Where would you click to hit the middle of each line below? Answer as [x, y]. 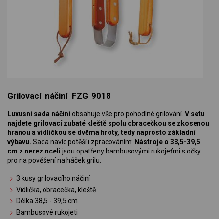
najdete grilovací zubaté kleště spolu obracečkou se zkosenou [108, 123]
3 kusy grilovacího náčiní [53, 178]
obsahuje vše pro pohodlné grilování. [128, 114]
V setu [195, 114]
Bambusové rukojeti [47, 212]
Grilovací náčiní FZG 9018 [59, 96]
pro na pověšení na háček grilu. [54, 160]
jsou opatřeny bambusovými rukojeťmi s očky [131, 151]
